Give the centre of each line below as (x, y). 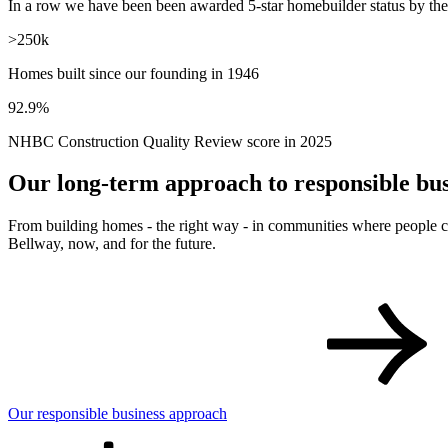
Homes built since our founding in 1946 (133, 113)
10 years (34, 11)
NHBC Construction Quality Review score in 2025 (170, 181)
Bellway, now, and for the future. (112, 284)
